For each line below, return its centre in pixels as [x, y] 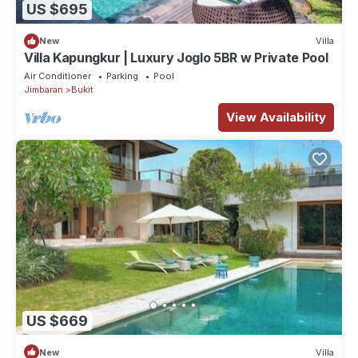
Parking [122, 76]
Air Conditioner [58, 76]
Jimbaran [44, 89]
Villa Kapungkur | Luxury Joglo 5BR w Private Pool [176, 57]
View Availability [276, 117]
